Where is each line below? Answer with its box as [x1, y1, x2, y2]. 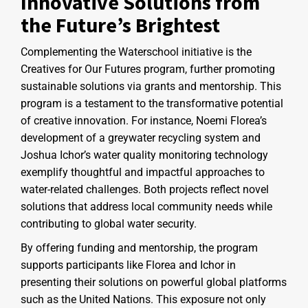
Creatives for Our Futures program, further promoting [21, 62, 275, 76]
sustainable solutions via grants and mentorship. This [21, 79, 281, 93]
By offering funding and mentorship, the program [21, 241, 258, 254]
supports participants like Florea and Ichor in [21, 258, 236, 272]
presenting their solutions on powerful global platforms [21, 275, 287, 289]
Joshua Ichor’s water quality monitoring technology [21, 148, 268, 162]
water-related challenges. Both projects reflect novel [21, 182, 269, 196]
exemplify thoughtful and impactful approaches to [21, 165, 265, 179]
